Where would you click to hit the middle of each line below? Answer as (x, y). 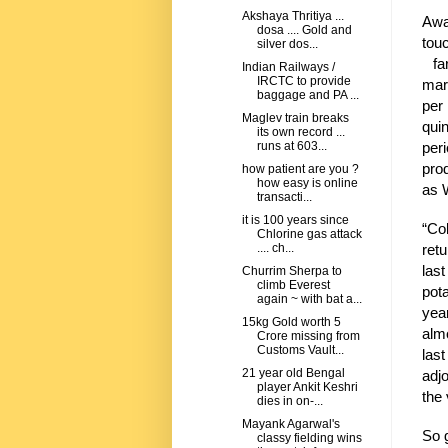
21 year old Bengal (293, 373)
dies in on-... (289, 401)
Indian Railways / (288, 67)
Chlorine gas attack (309, 234)
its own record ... (300, 132)
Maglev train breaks (295, 118)
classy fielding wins (309, 438)
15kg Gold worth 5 (291, 322)
